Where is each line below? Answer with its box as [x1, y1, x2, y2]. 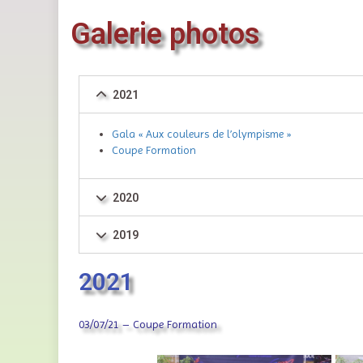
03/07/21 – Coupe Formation [79, 318, 217, 331]
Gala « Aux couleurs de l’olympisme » [112, 127, 291, 141]
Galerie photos [70, 17, 260, 52]
